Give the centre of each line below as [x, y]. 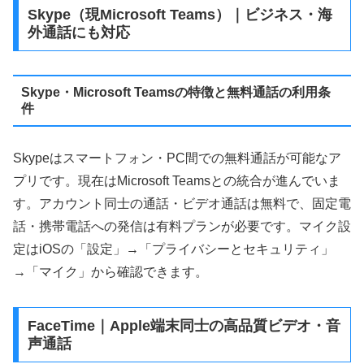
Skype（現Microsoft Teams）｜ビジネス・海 [180, 15]
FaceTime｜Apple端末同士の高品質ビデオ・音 [184, 326]
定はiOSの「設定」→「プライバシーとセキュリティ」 [173, 249]
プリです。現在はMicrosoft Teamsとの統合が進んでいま [177, 181]
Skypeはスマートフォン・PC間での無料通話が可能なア [177, 158]
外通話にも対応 [78, 33]
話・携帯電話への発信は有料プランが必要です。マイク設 [182, 227]
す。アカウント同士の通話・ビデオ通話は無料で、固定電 [182, 204]
